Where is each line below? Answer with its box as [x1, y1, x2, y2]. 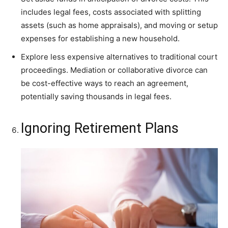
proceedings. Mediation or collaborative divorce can [21, 65, 208, 75]
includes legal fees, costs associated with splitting [21, 7, 201, 17]
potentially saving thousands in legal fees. [21, 92, 172, 102]
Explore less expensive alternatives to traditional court [21, 52, 217, 62]
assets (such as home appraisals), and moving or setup [21, 20, 218, 31]
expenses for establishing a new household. [21, 34, 180, 44]
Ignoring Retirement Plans [21, 120, 179, 137]
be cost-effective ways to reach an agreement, [21, 78, 188, 89]
